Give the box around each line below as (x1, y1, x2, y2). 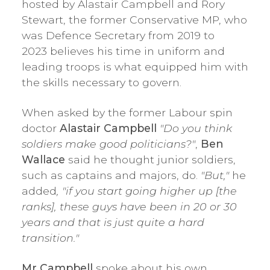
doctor (22, 121, 60, 134)
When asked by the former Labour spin (22, 105, 233, 119)
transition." (22, 231, 79, 244)
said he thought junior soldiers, (65, 152, 236, 166)
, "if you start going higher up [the (57, 184, 237, 197)
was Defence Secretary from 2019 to (22, 28, 215, 42)
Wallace (22, 152, 65, 166)
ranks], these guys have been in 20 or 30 (22, 199, 237, 213)
